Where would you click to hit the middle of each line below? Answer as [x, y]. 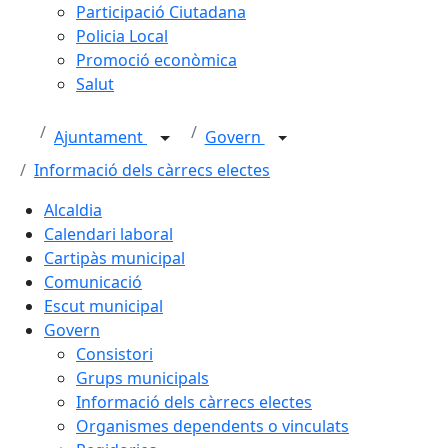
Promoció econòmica [156, 60]
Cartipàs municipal [114, 258]
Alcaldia [73, 210]
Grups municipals [142, 378]
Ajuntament [100, 137]
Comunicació [93, 282]
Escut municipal [103, 306]
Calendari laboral [108, 234]
